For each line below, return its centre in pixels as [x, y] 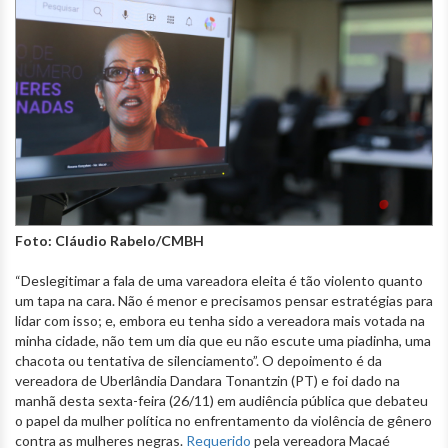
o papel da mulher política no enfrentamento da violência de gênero [223, 420]
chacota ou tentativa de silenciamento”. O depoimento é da [198, 360]
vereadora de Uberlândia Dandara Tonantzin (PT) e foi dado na [207, 380]
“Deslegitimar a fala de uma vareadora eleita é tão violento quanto [219, 280]
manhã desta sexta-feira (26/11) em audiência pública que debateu [221, 400]
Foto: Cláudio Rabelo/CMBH [109, 240]
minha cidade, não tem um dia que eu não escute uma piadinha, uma [223, 340]
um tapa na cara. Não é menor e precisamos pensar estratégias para [224, 300]
